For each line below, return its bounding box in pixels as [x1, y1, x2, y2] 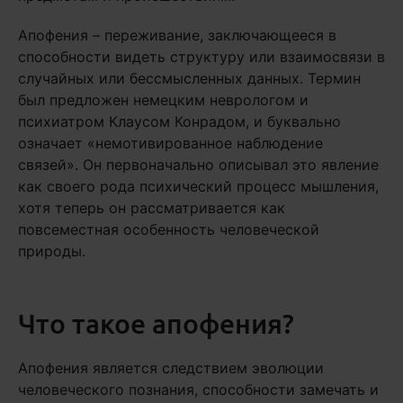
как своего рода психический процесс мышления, [18, 177, 379, 196]
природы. [18, 242, 85, 261]
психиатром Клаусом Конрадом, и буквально [18, 112, 341, 131]
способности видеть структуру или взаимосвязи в [18, 48, 385, 67]
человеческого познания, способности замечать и [18, 381, 379, 399]
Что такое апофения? [18, 306, 294, 341]
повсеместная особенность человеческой [18, 220, 319, 239]
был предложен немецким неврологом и [18, 91, 309, 110]
